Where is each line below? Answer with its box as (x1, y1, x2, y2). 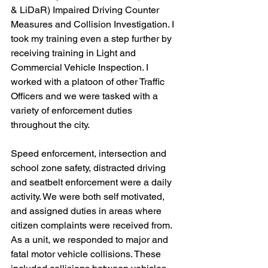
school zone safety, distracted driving (11, 162, 168, 173)
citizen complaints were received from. (11, 220, 174, 231)
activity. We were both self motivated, (11, 191, 167, 202)
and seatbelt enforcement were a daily (11, 176, 174, 188)
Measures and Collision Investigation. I (11, 19, 176, 30)
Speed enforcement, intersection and (11, 148, 169, 159)
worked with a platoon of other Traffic (11, 76, 167, 87)
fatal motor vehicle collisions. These (11, 248, 163, 260)
